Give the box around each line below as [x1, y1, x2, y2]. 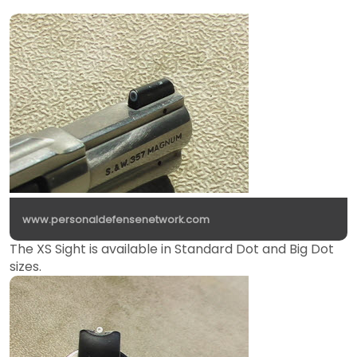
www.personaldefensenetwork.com [22, 212, 210, 226]
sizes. [10, 257, 41, 276]
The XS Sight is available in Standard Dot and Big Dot [10, 239, 334, 258]
